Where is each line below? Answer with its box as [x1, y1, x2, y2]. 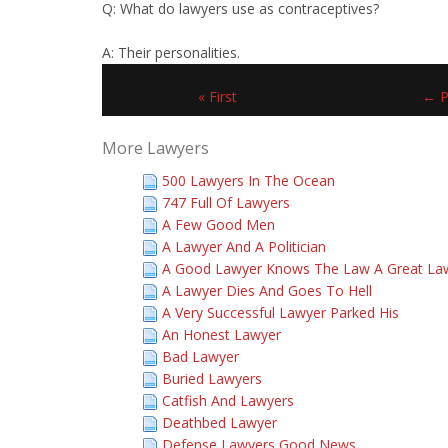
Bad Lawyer [162, 347, 239, 366]
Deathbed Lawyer [162, 413, 277, 432]
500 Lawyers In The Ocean [162, 171, 335, 190]
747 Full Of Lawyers [162, 193, 290, 212]
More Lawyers [102, 137, 209, 159]
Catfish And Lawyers [162, 391, 294, 410]
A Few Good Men [162, 215, 275, 234]
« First [197, 87, 237, 106]
